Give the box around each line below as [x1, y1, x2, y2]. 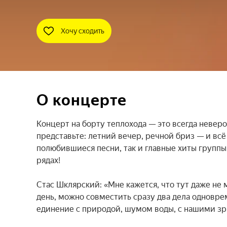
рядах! [36, 156, 60, 165]
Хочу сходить [61, 27, 105, 35]
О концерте [36, 91, 127, 109]
